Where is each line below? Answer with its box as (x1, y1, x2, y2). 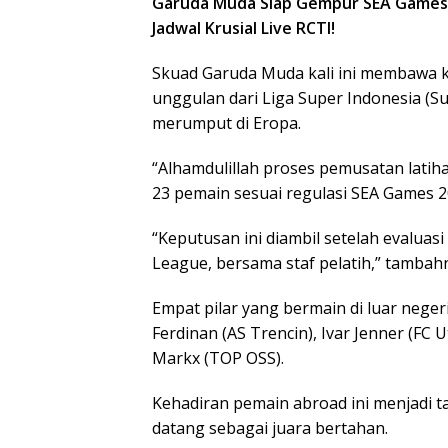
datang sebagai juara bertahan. (152, 417, 388, 439)
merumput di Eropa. (152, 112, 301, 134)
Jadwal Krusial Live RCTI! (152, 17, 335, 39)
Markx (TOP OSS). (152, 347, 284, 369)
